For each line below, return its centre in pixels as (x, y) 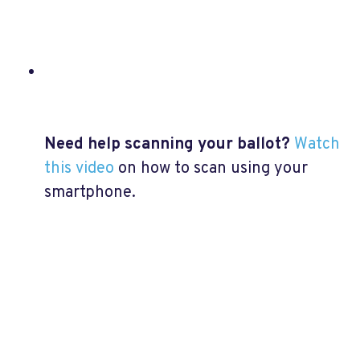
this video (79, 168)
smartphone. (90, 192)
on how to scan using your (211, 168)
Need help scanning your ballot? (167, 144)
